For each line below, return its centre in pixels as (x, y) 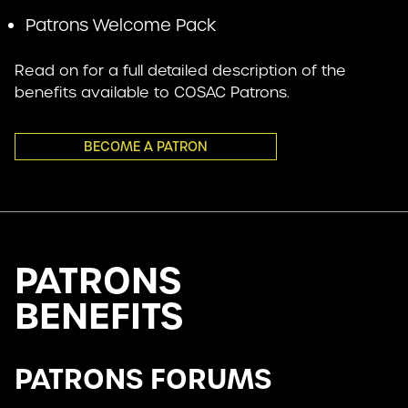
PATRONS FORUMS (143, 380)
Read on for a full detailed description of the (180, 71)
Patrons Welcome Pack (121, 25)
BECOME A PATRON (146, 147)
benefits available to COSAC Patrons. (152, 93)
